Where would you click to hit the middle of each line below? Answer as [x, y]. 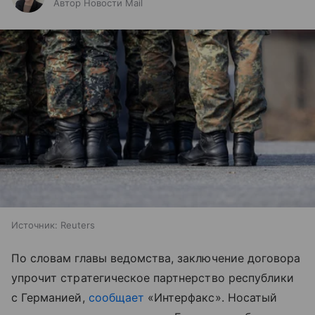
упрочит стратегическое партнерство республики [153, 277]
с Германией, [50, 297]
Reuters [78, 225]
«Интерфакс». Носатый [211, 297]
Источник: [34, 225]
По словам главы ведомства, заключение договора [156, 258]
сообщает [116, 297]
